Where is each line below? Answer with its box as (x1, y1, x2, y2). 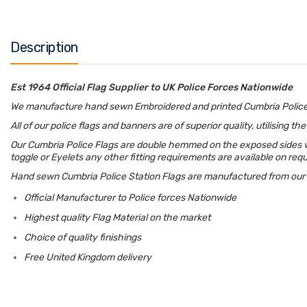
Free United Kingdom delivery (24, 251, 151, 264)
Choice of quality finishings (24, 232, 141, 244)
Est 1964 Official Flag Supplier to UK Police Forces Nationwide (10, 82, 293, 94)
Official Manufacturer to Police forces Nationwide (24, 192, 236, 204)
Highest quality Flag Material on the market (24, 212, 210, 224)
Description (10, 39, 78, 56)
